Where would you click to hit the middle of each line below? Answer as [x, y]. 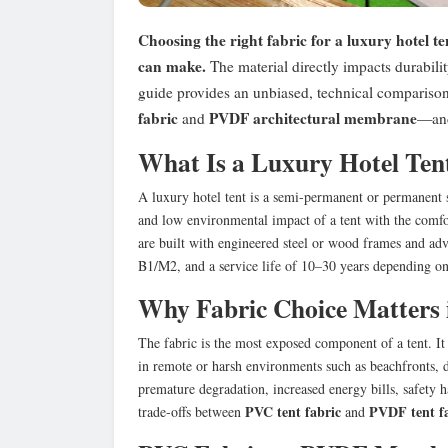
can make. [172, 65]
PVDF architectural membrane [313, 117]
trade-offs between [191, 411]
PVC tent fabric [293, 411]
